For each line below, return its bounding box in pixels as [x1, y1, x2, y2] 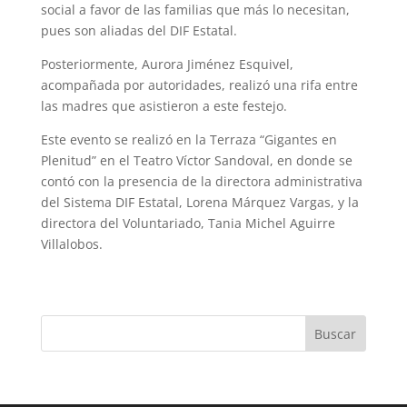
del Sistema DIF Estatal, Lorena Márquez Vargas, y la [40, 194, 359, 211]
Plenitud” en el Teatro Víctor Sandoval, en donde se [40, 152, 352, 169]
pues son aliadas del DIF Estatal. [40, 22, 237, 39]
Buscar [314, 324, 357, 342]
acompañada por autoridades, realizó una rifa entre [40, 76, 358, 94]
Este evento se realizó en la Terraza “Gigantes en [40, 131, 337, 148]
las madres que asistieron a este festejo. [40, 97, 287, 114]
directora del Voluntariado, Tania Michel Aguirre [40, 214, 335, 232]
